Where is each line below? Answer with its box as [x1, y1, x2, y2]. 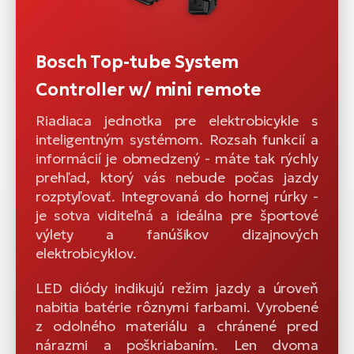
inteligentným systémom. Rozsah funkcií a [36, 130, 318, 149]
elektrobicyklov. [36, 244, 137, 263]
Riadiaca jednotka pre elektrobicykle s [36, 111, 318, 130]
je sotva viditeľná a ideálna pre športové [36, 206, 318, 225]
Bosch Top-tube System [36, 51, 239, 73]
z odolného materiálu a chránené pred [36, 317, 318, 336]
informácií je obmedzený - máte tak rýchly [36, 149, 318, 168]
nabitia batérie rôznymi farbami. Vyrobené [36, 298, 318, 317]
